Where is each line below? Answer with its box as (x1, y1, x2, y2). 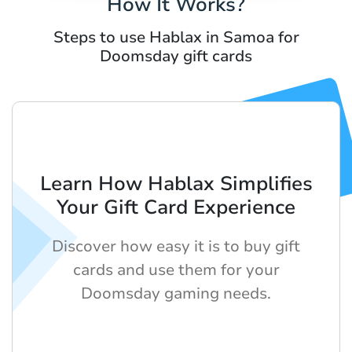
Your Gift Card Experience (57, 193, 295, 221)
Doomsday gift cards (100, 45, 252, 67)
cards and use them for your (72, 258, 280, 280)
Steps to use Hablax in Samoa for (53, 26, 299, 48)
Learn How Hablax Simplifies (39, 170, 313, 197)
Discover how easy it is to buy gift (52, 235, 300, 257)
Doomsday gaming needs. (81, 282, 271, 304)
